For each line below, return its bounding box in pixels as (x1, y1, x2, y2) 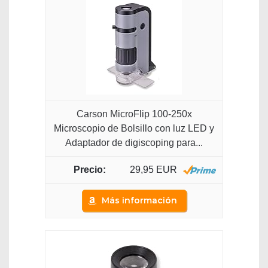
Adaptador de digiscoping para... (65, 137, 203, 148)
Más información (101, 195, 177, 206)
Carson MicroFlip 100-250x (76, 108, 192, 119)
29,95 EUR (129, 165, 177, 175)
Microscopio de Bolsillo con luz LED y (54, 123, 214, 133)
